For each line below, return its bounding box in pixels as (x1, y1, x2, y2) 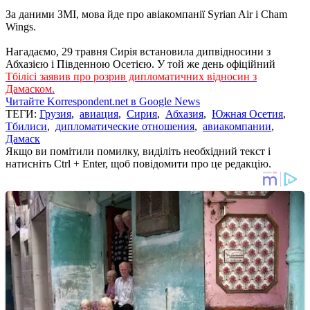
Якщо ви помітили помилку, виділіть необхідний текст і (6, 145, 271, 157)
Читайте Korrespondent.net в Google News (6, 95, 200, 107)
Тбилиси (6, 120, 47, 132)
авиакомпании (203, 120, 271, 132)
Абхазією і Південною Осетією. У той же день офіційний (6, 57, 275, 70)
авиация (80, 107, 118, 120)
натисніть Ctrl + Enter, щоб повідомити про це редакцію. (6, 157, 271, 170)
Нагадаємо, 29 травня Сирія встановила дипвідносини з (6, 45, 271, 57)
